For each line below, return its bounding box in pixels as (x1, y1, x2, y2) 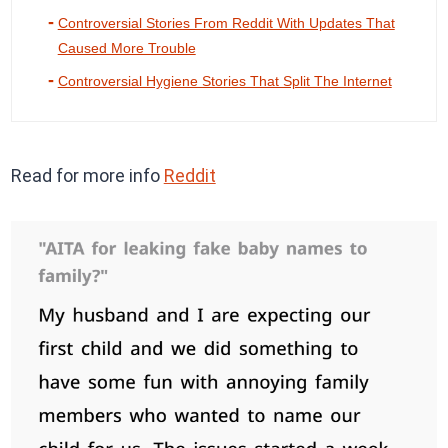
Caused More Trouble (57, 40, 196, 57)
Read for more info (10, 165, 164, 187)
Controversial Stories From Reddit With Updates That (57, 15, 395, 32)
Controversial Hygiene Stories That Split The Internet (57, 73, 392, 90)
